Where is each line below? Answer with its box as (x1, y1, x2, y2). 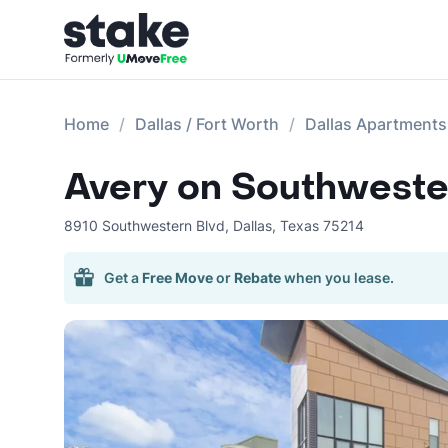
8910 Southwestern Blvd (64, 217, 225, 234)
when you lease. (284, 269, 394, 286)
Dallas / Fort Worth (135, 114, 279, 134)
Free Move (142, 269, 213, 286)
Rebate (234, 269, 281, 286)
